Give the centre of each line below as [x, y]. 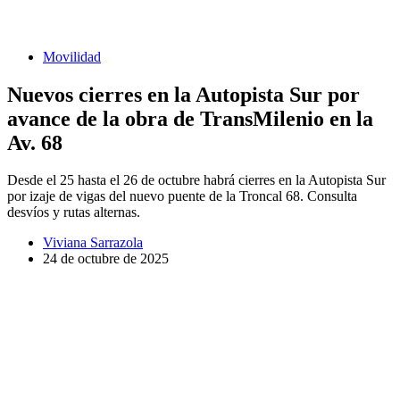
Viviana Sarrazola [93, 243]
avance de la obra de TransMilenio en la [190, 118]
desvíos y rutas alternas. [74, 212]
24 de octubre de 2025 [106, 259]
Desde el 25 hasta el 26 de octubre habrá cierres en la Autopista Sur [196, 180]
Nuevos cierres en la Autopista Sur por [183, 94]
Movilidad [72, 56]
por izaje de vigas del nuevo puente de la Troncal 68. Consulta [182, 196]
